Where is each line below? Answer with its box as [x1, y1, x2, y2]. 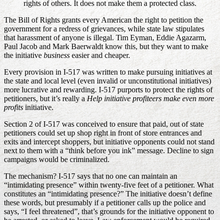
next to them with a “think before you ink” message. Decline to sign [4, 146, 214, 155]
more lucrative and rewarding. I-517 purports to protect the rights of [4, 85, 213, 94]
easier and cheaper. [70, 51, 130, 60]
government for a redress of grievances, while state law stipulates [4, 25, 204, 33]
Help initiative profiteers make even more [87, 94, 214, 103]
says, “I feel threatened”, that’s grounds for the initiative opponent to [4, 207, 214, 216]
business [44, 51, 70, 60]
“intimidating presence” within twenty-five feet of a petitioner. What [4, 181, 214, 190]
